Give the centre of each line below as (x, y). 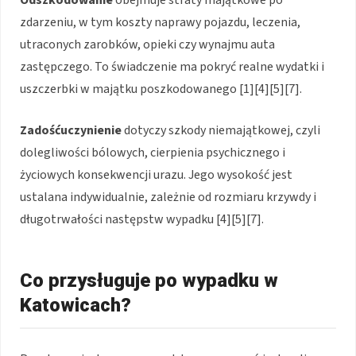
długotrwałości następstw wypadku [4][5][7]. (142, 220)
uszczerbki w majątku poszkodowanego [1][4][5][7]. (161, 89)
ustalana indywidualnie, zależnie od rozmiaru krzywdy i (168, 197)
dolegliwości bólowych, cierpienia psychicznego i (153, 153)
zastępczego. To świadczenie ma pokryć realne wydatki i (172, 67)
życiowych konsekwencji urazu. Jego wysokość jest (156, 175)
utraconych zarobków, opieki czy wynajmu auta (147, 45)
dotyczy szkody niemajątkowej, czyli (221, 131)
